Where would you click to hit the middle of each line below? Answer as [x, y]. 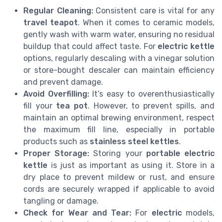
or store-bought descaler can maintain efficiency [119, 70]
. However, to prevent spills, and [151, 106]
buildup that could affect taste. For [91, 46]
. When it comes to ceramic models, [146, 22]
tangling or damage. [61, 201]
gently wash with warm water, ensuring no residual [119, 34]
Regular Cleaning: [58, 10]
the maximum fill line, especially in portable [119, 129]
